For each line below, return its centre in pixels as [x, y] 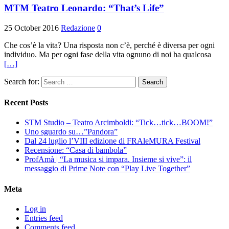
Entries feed [44, 218]
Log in [35, 209]
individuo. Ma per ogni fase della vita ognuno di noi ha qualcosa [108, 54]
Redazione [78, 28]
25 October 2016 [31, 28]
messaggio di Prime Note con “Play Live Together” [107, 169]
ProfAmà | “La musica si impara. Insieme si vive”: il [108, 159]
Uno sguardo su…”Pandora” [71, 132]
